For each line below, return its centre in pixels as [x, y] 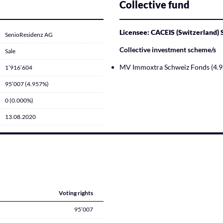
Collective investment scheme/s [168, 50]
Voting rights [76, 193]
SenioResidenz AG [29, 35]
